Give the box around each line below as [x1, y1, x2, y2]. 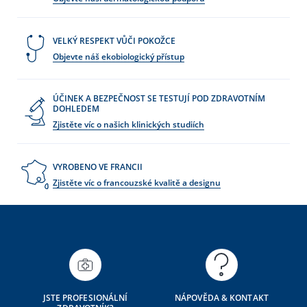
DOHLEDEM [53, 103, 99, 115]
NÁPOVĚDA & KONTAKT [175, 292, 269, 304]
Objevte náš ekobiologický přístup [53, 50, 184, 62]
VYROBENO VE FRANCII [53, 160, 143, 173]
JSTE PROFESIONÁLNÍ [42, 292, 128, 304]
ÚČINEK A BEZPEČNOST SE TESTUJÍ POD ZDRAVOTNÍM [53, 93, 265, 105]
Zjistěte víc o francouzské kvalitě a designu [53, 176, 221, 188]
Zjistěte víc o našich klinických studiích [53, 119, 204, 131]
